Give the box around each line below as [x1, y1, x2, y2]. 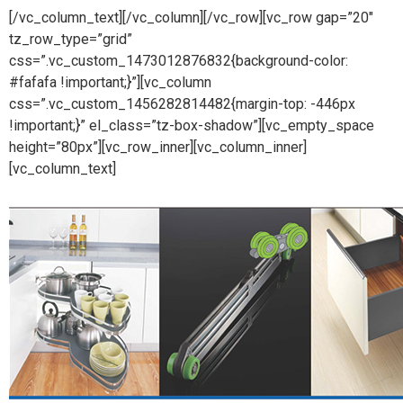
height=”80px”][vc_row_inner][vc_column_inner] [9, 139, 307, 157]
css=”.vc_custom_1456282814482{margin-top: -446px [9, 95, 355, 113]
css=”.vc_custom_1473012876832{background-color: [9, 52, 348, 70]
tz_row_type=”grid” [9, 31, 132, 49]
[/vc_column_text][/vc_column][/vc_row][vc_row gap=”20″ [9, 9, 373, 27]
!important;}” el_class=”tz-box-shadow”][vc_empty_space [9, 117, 374, 135]
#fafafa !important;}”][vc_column [9, 74, 211, 92]
